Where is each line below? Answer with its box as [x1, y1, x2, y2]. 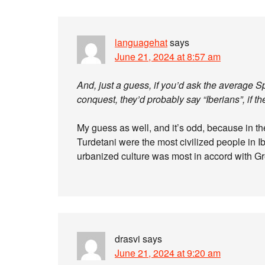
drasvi [115, 232, 140, 245]
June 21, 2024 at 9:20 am [115, 246, 221, 260]
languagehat [115, 35, 167, 49]
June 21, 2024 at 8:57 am [115, 50, 221, 63]
